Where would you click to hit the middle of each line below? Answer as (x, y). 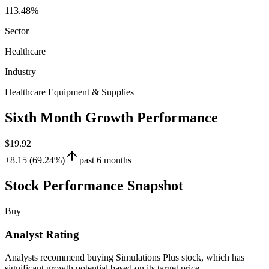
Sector (17, 31)
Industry (20, 72)
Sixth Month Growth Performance (111, 118)
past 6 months (105, 160)
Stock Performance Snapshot (94, 186)
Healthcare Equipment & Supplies (69, 92)
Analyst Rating (42, 234)
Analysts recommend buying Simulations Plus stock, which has (125, 258)
